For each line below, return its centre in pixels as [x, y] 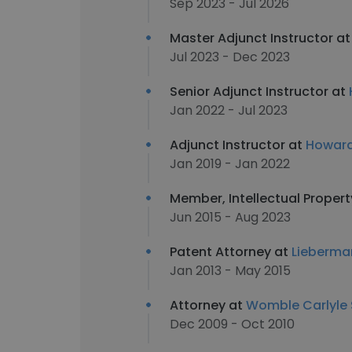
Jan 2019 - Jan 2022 [230, 164]
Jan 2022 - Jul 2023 [229, 110]
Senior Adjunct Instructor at [259, 92]
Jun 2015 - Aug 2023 [230, 217]
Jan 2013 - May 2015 [230, 271]
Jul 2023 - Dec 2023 [230, 57]
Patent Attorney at [231, 252]
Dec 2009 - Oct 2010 [232, 324]
